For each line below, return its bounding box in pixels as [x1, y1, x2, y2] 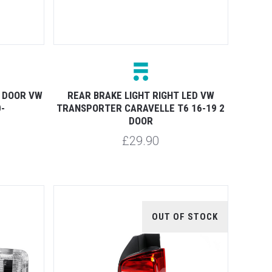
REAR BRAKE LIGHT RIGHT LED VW [67, 89, 214, 102]
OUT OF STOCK [152, 211, 218, 223]
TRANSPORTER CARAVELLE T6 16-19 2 [56, 102, 225, 115]
